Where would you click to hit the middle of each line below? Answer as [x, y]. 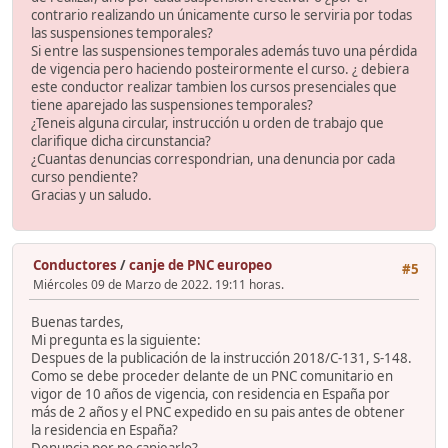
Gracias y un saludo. [91, 194]
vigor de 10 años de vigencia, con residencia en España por [210, 394]
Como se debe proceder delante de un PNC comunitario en [212, 376]
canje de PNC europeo [200, 264]
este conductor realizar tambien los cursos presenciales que [214, 86]
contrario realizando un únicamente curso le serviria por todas [221, 14]
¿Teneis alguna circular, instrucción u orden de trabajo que [207, 122]
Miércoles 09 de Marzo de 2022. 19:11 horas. [158, 284]
